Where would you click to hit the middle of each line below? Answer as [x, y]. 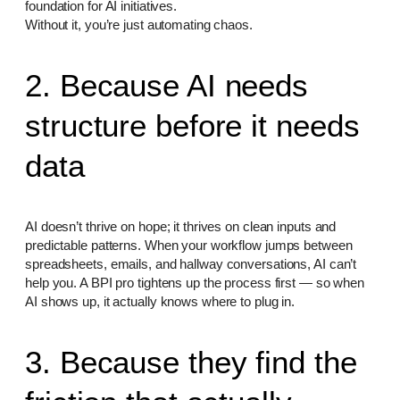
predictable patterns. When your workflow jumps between [189, 245]
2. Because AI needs [167, 85]
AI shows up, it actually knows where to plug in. [162, 301]
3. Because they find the [191, 362]
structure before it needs [192, 125]
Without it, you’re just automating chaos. [141, 24]
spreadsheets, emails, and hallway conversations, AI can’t [191, 263]
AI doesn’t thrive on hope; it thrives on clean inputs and [181, 226]
